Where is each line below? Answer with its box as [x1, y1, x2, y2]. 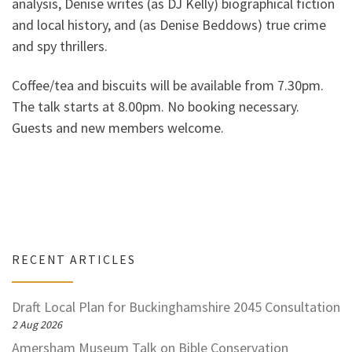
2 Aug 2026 [12, 317, 62, 332]
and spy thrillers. [12, 37, 108, 56]
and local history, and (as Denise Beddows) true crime [12, 16, 326, 35]
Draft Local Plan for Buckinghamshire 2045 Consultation [12, 297, 340, 316]
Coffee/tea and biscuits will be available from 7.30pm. [12, 75, 324, 94]
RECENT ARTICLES [12, 252, 136, 268]
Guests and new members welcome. [12, 118, 224, 137]
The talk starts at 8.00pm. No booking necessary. [12, 97, 299, 115]
